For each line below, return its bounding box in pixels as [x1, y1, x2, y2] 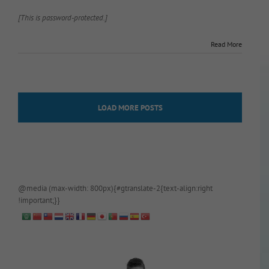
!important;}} [18, 195, 60, 205]
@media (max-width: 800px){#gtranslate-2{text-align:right [18, 183, 213, 193]
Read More [211, 39, 242, 49]
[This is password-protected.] [18, 12, 107, 23]
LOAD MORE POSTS [97, 102, 163, 113]
